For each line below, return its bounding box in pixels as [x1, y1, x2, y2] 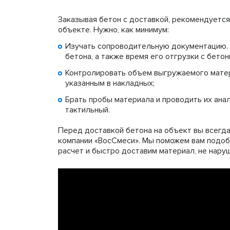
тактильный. [65, 105, 110, 116]
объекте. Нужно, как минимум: [58, 25, 169, 35]
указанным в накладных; [65, 78, 155, 89]
